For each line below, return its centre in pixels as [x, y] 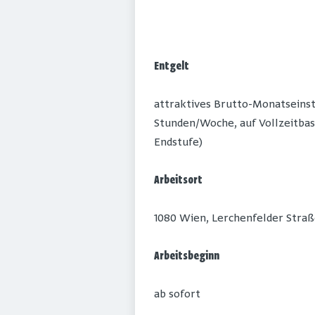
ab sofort [177, 295]
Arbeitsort [178, 181]
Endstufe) [178, 143]
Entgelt [172, 67]
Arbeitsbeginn [187, 257]
